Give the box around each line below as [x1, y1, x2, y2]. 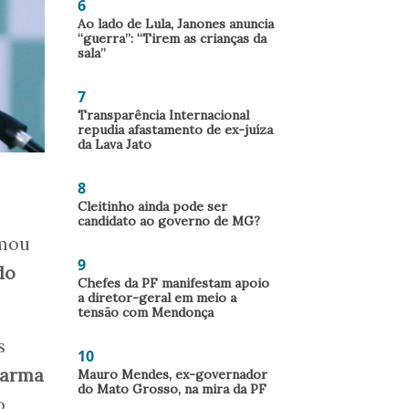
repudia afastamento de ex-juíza [78, 121, 273, 138]
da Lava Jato [78, 136, 152, 152]
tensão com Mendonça [78, 304, 214, 320]
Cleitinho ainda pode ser [78, 198, 227, 215]
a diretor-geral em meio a [78, 289, 236, 306]
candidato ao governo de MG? [78, 213, 260, 229]
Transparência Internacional [78, 107, 249, 123]
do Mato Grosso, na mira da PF [78, 381, 267, 397]
